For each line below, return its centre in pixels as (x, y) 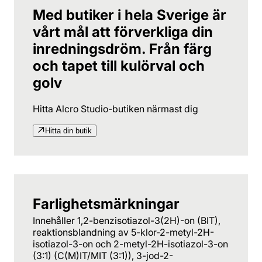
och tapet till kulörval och (119, 65)
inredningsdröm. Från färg (122, 49)
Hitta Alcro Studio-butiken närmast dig (116, 108)
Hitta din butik (68, 130)
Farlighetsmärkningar (106, 204)
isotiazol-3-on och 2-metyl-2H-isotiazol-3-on (130, 244)
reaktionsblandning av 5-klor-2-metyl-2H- (123, 232)
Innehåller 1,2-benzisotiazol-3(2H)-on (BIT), (127, 220)
